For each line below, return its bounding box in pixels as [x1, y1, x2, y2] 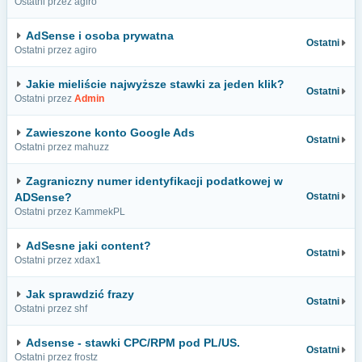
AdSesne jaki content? [26, 239, 151, 252]
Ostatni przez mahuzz [15, 141, 109, 153]
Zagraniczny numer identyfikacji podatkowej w [26, 175, 283, 187]
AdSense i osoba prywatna [26, 29, 174, 42]
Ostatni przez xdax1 [15, 255, 101, 266]
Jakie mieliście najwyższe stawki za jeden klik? [26, 78, 284, 90]
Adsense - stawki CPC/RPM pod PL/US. [26, 336, 240, 349]
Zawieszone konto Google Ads [26, 126, 195, 139]
